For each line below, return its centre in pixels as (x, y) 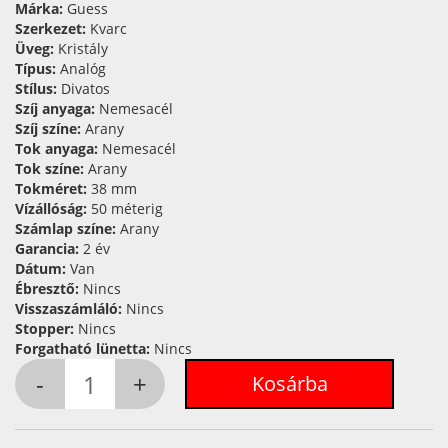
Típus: (37, 68)
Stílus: (38, 88)
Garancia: (49, 248)
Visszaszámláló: (70, 308)
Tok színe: (51, 168)
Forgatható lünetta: (84, 348)
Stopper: (46, 328)
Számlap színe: (67, 228)
